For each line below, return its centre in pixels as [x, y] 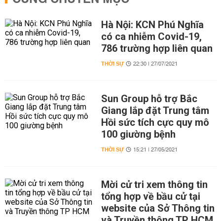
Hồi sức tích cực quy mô [155, 122]
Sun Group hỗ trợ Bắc [149, 98]
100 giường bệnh [138, 134]
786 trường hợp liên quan [157, 48]
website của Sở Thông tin [158, 208]
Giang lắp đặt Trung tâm [155, 110]
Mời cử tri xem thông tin [154, 184]
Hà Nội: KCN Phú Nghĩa [152, 24]
